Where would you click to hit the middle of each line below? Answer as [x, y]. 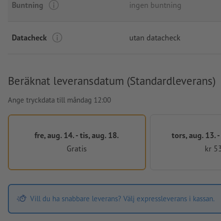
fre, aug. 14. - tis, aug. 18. [77, 135]
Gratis [77, 148]
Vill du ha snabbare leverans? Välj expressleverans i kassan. [122, 199]
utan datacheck [155, 38]
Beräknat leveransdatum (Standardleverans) [112, 81]
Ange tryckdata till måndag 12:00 [59, 100]
